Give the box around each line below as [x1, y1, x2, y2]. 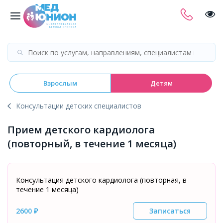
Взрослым [43, 79, 77, 88]
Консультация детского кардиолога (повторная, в [16, 175, 187, 185]
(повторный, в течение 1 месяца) [7, 137, 176, 150]
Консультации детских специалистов [16, 101, 141, 111]
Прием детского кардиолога [7, 123, 155, 136]
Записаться [149, 206, 191, 216]
